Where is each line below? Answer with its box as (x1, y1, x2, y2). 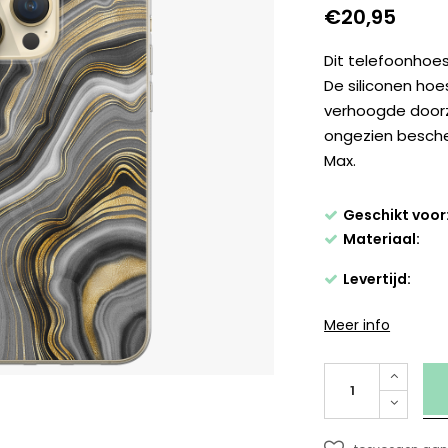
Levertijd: (343, 269, 412, 290)
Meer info (324, 315, 391, 336)
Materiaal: (343, 229, 421, 250)
